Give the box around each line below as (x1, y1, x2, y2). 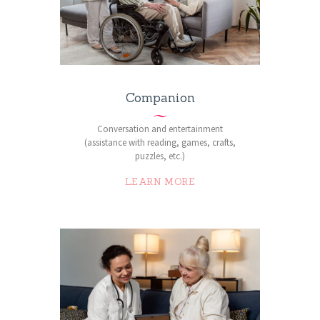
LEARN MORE (125, 176, 195, 189)
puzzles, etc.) (134, 150, 186, 163)
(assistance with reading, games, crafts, (84, 136, 236, 149)
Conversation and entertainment (96, 123, 224, 136)
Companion (125, 89, 195, 106)
